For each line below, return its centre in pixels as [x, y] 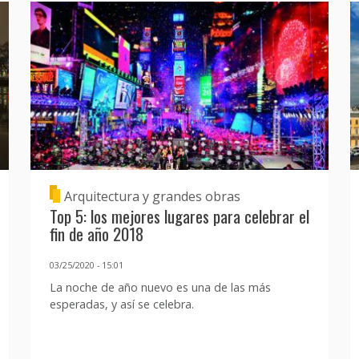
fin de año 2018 [96, 234]
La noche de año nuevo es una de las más [160, 288]
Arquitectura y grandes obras [152, 196]
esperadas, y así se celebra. [121, 305]
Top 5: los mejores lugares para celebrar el [179, 216]
